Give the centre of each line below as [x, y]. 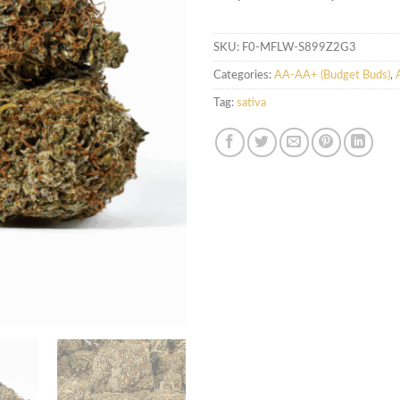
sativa [251, 102]
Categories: [244, 75]
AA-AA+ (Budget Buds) [332, 75]
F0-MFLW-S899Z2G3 [299, 47]
